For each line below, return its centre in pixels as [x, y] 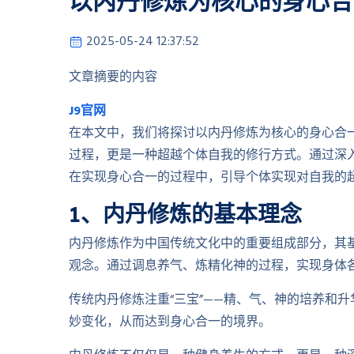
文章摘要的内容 [113, 77]
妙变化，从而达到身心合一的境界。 [170, 322]
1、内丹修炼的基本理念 [185, 214]
